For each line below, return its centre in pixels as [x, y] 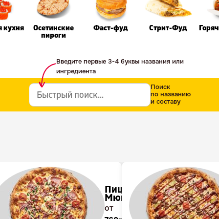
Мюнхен [123, 198]
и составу [165, 101]
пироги [54, 35]
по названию [170, 94]
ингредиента [76, 71]
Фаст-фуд [111, 28]
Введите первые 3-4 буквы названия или [120, 61]
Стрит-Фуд [168, 28]
